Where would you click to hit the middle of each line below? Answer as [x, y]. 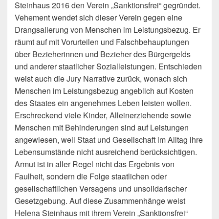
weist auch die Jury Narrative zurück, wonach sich [101, 78]
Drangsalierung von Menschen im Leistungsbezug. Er [108, 30]
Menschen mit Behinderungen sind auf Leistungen [102, 127]
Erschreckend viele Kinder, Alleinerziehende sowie [103, 115]
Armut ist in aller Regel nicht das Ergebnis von [95, 164]
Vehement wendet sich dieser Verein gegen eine [99, 17]
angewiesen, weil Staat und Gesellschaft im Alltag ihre [109, 140]
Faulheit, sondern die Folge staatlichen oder [91, 176]
